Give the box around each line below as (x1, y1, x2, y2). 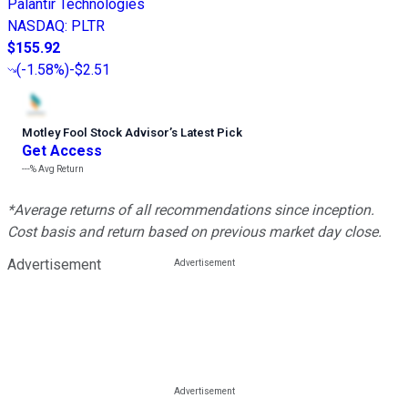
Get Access (22, 141, 102, 159)
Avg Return (36, 163, 84, 174)
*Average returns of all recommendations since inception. (7, 200, 374, 219)
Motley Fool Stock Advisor (22, 125, 169, 139)
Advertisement (7, 255, 101, 273)
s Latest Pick (171, 125, 242, 139)
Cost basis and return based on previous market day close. (7, 222, 382, 240)
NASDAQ (7, 16, 65, 35)
